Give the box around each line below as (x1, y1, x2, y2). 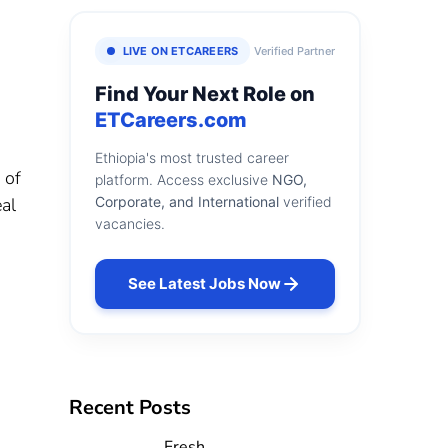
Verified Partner (254, 44, 335, 59)
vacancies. (94, 215, 165, 233)
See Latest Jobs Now (128, 274, 282, 294)
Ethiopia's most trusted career (94, 149, 289, 167)
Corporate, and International (94, 193, 279, 211)
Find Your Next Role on (94, 82, 315, 107)
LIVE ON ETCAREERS (122, 44, 239, 59)
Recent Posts (68, 394, 191, 422)
